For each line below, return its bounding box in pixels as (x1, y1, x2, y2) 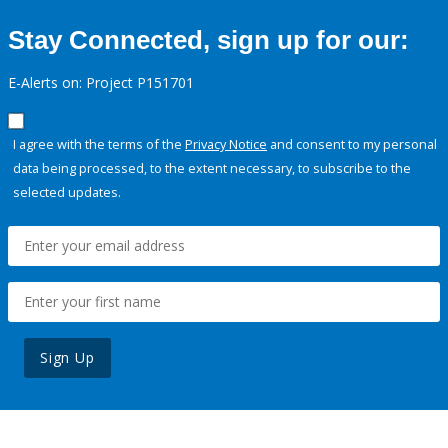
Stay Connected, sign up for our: (8, 25, 409, 56)
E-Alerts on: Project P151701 (8, 73, 194, 93)
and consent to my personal (267, 135, 437, 154)
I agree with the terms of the (13, 135, 185, 154)
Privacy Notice (185, 135, 267, 154)
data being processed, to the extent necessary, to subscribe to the (13, 159, 411, 178)
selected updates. (13, 183, 121, 202)
